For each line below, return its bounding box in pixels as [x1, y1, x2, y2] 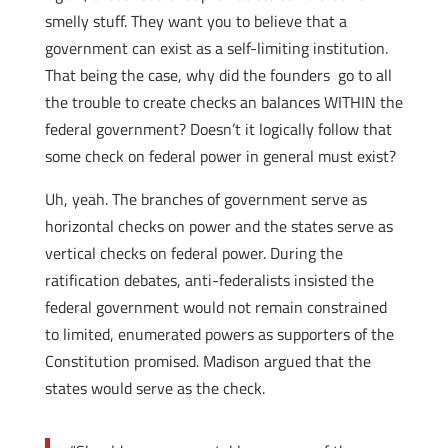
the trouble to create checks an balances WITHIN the [44, 90, 403, 114]
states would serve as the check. [44, 376, 265, 400]
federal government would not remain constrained [44, 295, 387, 319]
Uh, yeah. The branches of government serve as [44, 187, 367, 211]
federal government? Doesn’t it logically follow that [44, 117, 392, 141]
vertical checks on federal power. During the [44, 241, 343, 265]
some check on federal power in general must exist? [44, 144, 396, 168]
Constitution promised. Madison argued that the [44, 349, 371, 373]
